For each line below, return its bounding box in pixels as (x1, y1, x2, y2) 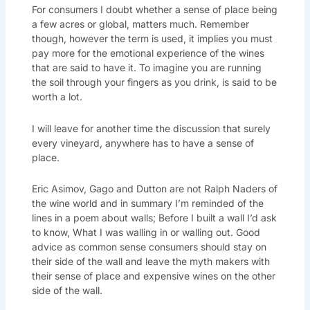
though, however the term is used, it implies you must (31, 33, 273, 45)
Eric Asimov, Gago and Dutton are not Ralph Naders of (31, 183, 277, 195)
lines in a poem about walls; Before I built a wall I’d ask (31, 212, 277, 224)
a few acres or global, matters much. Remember (31, 18, 249, 30)
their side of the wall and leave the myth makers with (31, 255, 270, 268)
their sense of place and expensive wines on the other (31, 270, 275, 282)
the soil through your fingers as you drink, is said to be (31, 76, 277, 89)
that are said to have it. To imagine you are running (31, 62, 262, 74)
